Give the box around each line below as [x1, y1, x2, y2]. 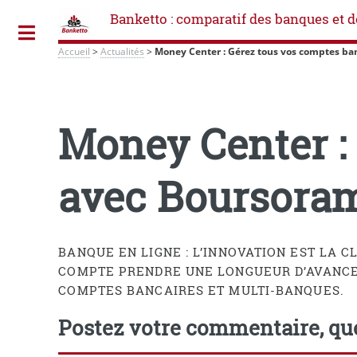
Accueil [58, 45, 91, 57]
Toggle [53, 25, 84, 40]
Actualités [100, 45, 145, 57]
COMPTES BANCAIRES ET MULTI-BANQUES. [58, 282, 344, 298]
